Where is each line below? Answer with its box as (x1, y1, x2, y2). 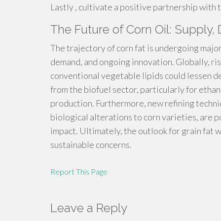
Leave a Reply (50, 201, 127, 215)
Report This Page (50, 167, 108, 176)
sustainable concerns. (50, 139, 132, 150)
